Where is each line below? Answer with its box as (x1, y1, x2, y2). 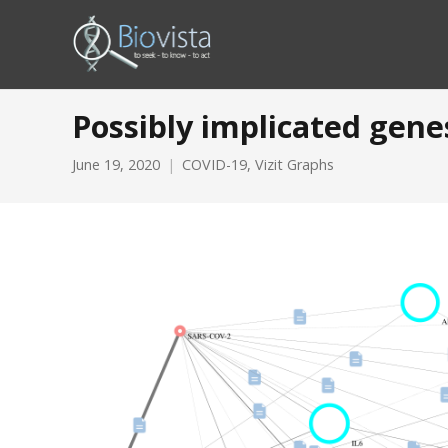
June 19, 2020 (72, 155, 160, 174)
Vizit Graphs (255, 155, 334, 174)
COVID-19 (182, 155, 247, 174)
